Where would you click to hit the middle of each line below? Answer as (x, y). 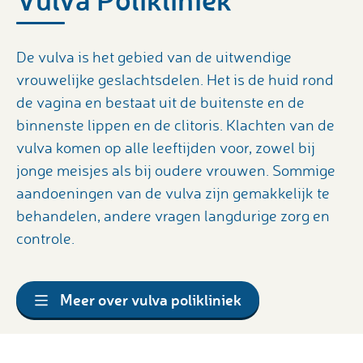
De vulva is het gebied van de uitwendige (154, 57)
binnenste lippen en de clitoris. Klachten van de (175, 125)
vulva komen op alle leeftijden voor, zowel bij (166, 148)
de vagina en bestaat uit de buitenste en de (160, 102)
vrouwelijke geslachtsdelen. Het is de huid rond (175, 80)
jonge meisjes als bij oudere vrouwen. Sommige (176, 171)
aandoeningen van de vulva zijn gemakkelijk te (173, 193)
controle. (45, 239)
